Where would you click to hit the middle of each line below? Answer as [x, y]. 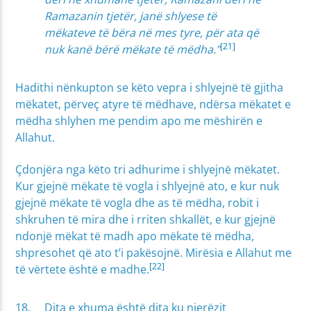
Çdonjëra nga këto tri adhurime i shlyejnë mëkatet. [148, 170]
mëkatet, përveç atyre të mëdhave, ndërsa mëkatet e [153, 104]
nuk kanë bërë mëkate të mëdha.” [133, 50]
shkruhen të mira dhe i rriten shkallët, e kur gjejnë [146, 220]
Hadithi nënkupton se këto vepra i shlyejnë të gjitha [150, 87]
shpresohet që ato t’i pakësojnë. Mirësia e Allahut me [154, 253]
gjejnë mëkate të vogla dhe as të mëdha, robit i [137, 203]
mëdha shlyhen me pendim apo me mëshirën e [139, 120]
